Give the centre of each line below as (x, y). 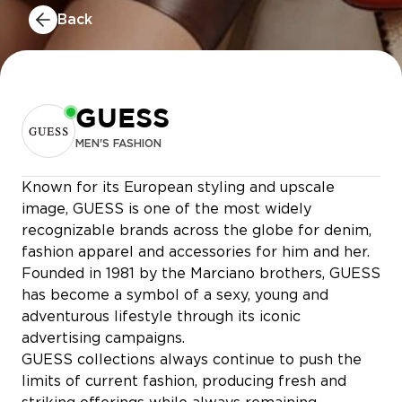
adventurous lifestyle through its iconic (161, 317)
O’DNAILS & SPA (301, 354)
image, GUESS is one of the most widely (166, 210)
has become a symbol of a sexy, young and (175, 296)
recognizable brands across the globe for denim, (197, 231)
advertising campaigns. (103, 339)
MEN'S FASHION (118, 144)
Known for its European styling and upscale (178, 188)
